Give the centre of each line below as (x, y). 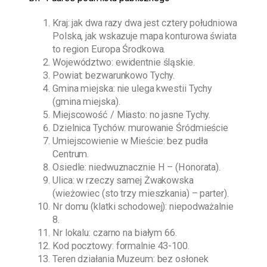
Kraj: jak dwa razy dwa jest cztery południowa (145, 23)
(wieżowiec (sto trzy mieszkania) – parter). (141, 194)
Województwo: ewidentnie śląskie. (124, 63)
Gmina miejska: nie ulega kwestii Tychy (133, 89)
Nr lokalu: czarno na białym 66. (115, 233)
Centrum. (71, 154)
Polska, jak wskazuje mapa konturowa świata (145, 36)
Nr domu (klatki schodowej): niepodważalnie (143, 207)
